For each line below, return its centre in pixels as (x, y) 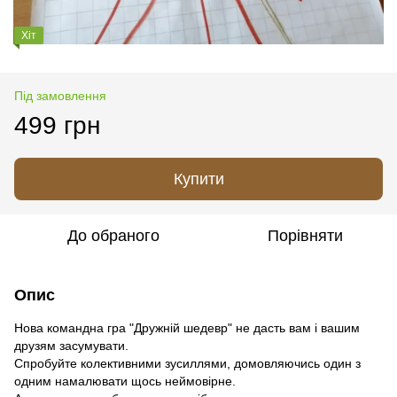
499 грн (57, 125)
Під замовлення (60, 95)
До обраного (113, 235)
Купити (198, 179)
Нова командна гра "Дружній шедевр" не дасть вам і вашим (187, 327)
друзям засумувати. (71, 345)
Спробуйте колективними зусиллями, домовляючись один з (187, 363)
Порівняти (305, 235)
